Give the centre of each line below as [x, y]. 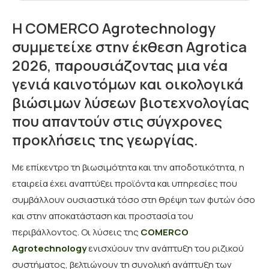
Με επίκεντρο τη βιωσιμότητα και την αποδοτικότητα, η [128, 167]
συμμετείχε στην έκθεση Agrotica [129, 47]
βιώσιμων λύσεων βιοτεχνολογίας [131, 102]
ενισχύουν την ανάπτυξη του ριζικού [165, 248]
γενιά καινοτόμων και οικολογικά [128, 84]
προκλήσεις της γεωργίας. [105, 140]
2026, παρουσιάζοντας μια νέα [120, 65]
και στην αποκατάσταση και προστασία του [103, 216]
